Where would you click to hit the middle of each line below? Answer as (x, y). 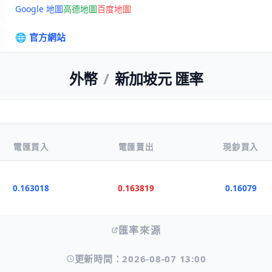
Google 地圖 (39, 9)
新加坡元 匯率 (157, 79)
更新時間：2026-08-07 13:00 (140, 259)
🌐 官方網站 (40, 37)
